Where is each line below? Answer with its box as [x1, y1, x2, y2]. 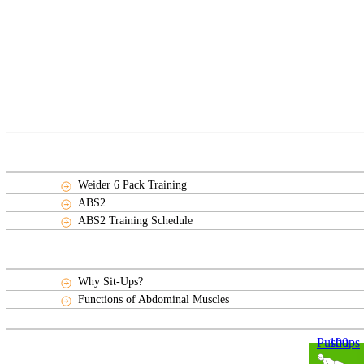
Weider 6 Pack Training [78, 178, 188, 192]
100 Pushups [317, 336, 360, 350]
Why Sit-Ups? [78, 275, 144, 288]
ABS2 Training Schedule [78, 214, 193, 227]
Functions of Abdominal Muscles [78, 292, 230, 306]
